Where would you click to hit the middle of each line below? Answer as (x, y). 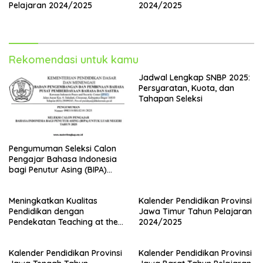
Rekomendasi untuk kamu (74, 60)
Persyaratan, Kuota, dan (186, 88)
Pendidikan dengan (46, 212)
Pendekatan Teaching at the (63, 222)
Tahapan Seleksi (171, 99)
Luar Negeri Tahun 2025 (56, 181)
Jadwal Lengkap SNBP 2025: (194, 78)
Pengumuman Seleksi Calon (63, 149)
